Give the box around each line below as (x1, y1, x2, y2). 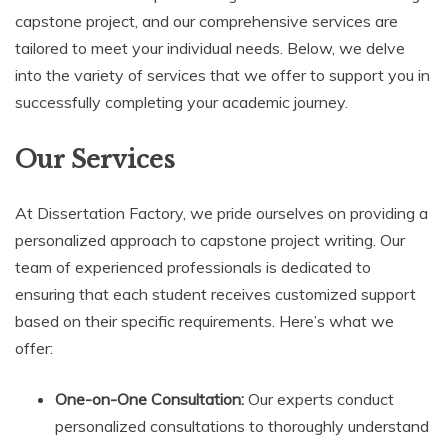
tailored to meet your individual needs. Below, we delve (15, 38, 405, 58)
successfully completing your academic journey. (15, 92, 348, 112)
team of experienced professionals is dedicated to (15, 256, 371, 277)
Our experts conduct (244, 388, 394, 409)
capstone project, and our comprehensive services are (15, 11, 398, 31)
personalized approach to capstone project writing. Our (15, 229, 405, 250)
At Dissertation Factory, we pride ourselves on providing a (15, 202, 428, 223)
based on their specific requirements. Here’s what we (15, 310, 394, 331)
